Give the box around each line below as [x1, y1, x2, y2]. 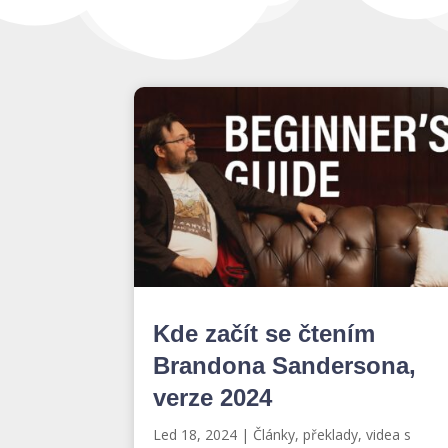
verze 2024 [153, 383, 273, 411]
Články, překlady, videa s [253, 424, 412, 444]
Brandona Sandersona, [153, 351, 417, 379]
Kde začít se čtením [153, 319, 376, 347]
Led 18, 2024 [153, 424, 238, 444]
